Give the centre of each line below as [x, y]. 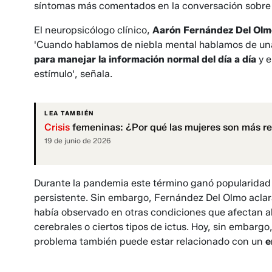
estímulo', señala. [73, 74]
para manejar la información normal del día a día [145, 59]
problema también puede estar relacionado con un [150, 242]
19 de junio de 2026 [78, 141]
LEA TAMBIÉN [69, 114]
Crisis [57, 127]
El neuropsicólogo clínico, [93, 30]
